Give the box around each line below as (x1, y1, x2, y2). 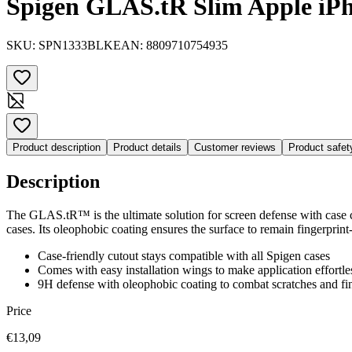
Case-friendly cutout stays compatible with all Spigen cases (38, 248, 330, 262)
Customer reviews (194, 141, 276, 153)
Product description (13, 141, 101, 153)
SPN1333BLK (38, 38, 113, 52)
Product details (113, 141, 181, 153)
